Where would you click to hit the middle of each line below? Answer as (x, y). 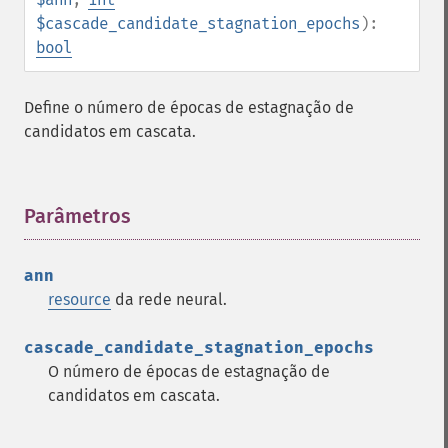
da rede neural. (169, 299)
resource (79, 299)
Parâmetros (77, 216)
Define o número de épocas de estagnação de (189, 107)
